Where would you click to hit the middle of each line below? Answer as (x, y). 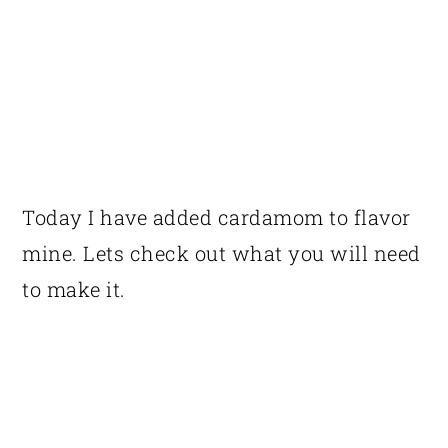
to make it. (74, 288)
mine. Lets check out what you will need (221, 252)
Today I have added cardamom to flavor (216, 216)
